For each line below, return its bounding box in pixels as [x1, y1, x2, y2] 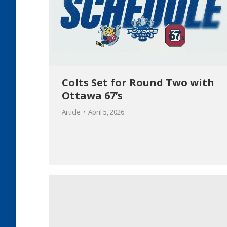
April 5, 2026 [88, 107, 124, 117]
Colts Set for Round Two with [62, 75, 214, 90]
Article [62, 107, 81, 117]
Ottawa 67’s [62, 89, 123, 103]
